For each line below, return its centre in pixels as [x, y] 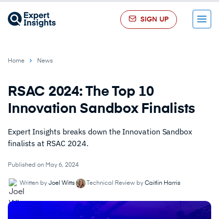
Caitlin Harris [163, 183]
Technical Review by [116, 183]
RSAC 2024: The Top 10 [81, 92]
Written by [34, 183]
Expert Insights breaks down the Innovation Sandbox [100, 131]
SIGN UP [154, 20]
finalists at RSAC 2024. [48, 143]
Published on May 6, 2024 [43, 165]
